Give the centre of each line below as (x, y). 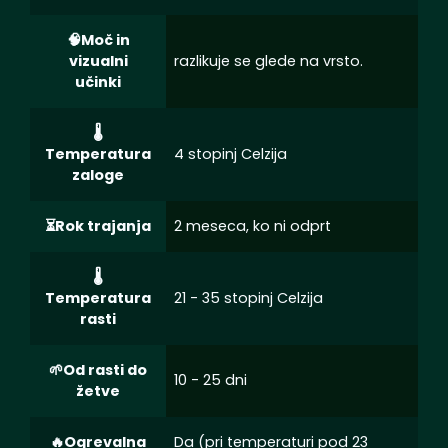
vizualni (98, 60)
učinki (98, 81)
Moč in (105, 39)
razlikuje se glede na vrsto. (268, 60)
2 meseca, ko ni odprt (252, 225)
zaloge (98, 174)
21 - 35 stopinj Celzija (248, 297)
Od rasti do (105, 369)
